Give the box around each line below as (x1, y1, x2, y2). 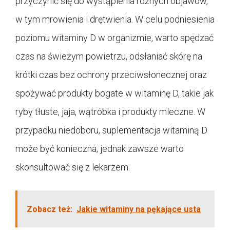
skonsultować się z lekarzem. (15, 161, 130, 172)
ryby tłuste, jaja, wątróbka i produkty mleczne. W (15, 106, 205, 117)
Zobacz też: (27, 204, 72, 214)
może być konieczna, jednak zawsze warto (15, 143, 184, 154)
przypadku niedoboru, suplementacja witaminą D (15, 124, 207, 136)
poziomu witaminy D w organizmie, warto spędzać (15, 32, 214, 43)
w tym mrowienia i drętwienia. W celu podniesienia (15, 13, 215, 25)
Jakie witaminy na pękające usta (76, 204, 201, 214)
